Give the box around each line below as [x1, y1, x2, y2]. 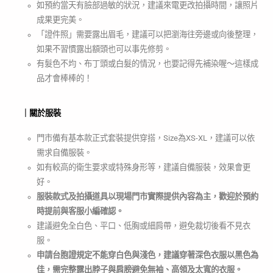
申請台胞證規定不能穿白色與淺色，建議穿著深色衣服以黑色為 [37, 250, 258, 260]
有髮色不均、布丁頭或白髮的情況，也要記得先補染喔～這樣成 [37, 58, 258, 68]
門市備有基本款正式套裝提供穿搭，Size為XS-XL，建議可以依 [37, 133, 255, 143]
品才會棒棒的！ [37, 73, 92, 83]
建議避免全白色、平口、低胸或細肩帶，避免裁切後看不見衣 [37, 221, 250, 231]
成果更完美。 [37, 15, 84, 24]
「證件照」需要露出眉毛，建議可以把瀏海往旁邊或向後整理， [37, 29, 258, 39]
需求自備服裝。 [37, 148, 92, 158]
